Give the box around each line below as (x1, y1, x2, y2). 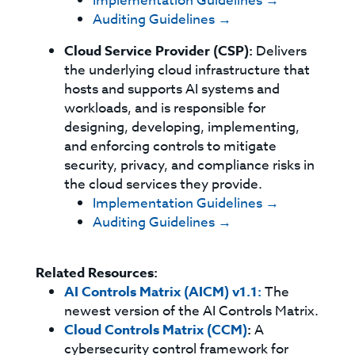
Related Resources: (36, 263, 158, 283)
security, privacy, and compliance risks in (64, 155, 315, 175)
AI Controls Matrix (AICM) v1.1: (64, 282, 262, 302)
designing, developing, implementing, (64, 117, 300, 137)
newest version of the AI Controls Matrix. (64, 301, 319, 321)
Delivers (253, 41, 307, 61)
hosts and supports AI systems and (64, 79, 281, 99)
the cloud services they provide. (64, 174, 263, 194)
